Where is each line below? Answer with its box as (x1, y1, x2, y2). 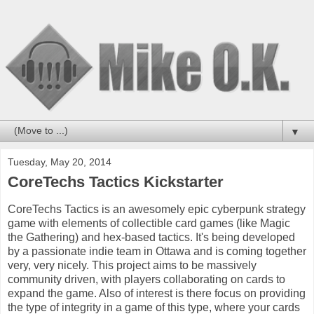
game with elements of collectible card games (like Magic (8, 217, 290, 229)
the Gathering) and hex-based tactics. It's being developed (8, 231, 295, 243)
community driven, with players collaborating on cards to (8, 273, 285, 285)
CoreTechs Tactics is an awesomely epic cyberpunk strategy (8, 203, 306, 215)
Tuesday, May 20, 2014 (8, 156, 111, 168)
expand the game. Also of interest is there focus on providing (8, 287, 306, 299)
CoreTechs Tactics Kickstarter (8, 173, 224, 191)
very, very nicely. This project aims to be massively (8, 259, 257, 271)
